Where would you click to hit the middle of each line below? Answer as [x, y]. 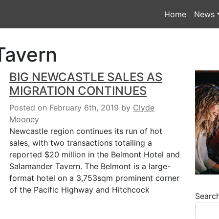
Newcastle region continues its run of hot [86, 131]
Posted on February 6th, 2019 [64, 108]
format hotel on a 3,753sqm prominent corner [95, 178]
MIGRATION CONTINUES [78, 91]
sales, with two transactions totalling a [81, 143]
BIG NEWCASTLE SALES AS [86, 77]
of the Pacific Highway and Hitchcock [80, 190]
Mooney [24, 119]
